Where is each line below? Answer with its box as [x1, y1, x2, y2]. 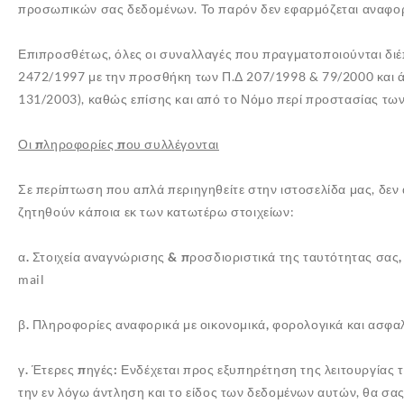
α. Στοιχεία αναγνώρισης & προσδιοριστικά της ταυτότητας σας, [18, 249, 402, 264]
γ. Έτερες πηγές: [18, 362, 118, 377]
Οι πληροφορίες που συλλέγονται [18, 136, 219, 151]
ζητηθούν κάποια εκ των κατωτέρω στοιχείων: [18, 204, 295, 219]
